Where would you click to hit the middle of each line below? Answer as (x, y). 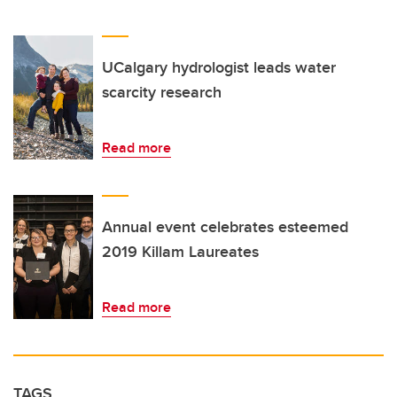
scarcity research (162, 93)
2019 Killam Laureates (180, 252)
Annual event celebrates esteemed (225, 227)
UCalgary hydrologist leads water (219, 68)
